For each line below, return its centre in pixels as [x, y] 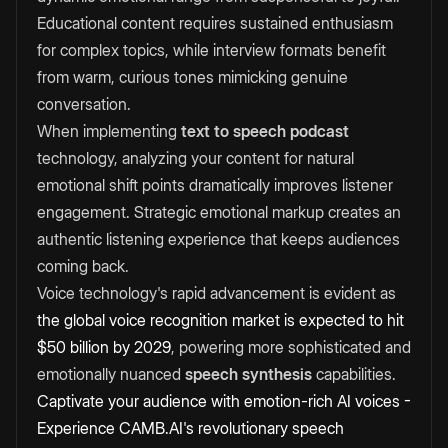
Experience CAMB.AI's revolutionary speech [190, 428]
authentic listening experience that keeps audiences [218, 239]
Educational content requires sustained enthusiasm [215, 23]
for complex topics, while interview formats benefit [211, 50]
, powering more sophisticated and [291, 347]
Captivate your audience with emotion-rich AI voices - [224, 401]
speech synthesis [248, 374]
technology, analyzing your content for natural [195, 158]
